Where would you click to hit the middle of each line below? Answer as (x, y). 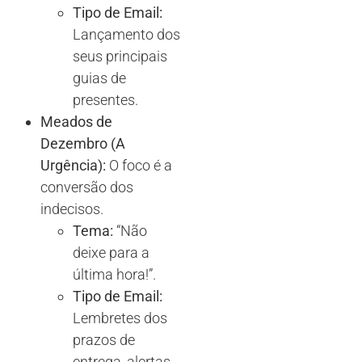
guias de (99, 78)
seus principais (120, 56)
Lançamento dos (126, 34)
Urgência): (73, 165)
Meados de (76, 121)
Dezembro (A (83, 143)
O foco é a (139, 165)
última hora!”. (114, 274)
